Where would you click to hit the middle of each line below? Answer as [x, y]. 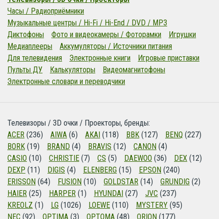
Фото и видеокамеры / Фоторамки [106, 34]
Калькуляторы [73, 70]
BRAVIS [100, 146]
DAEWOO [138, 158]
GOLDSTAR [121, 182]
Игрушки [182, 34]
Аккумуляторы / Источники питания [116, 46]
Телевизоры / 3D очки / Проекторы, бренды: [79, 123]
